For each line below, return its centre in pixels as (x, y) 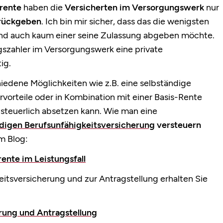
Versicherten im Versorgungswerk (134, 8)
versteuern (179, 125)
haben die (43, 8)
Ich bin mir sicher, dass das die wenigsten (126, 22)
